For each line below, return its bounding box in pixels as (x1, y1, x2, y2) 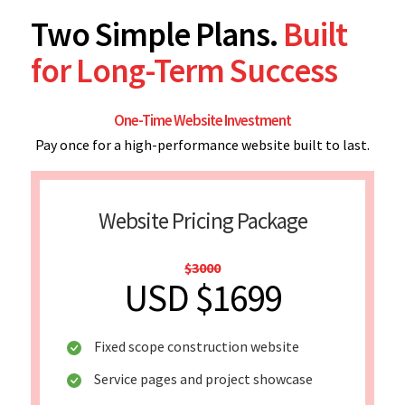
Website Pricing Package (98, 205, 307, 235)
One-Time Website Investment (114, 109, 291, 130)
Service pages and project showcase (94, 369, 313, 388)
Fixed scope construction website (94, 336, 299, 355)
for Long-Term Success (31, 49, 337, 91)
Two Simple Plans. (31, 13, 283, 55)
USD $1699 (124, 274, 281, 321)
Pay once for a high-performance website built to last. (35, 135, 370, 154)
